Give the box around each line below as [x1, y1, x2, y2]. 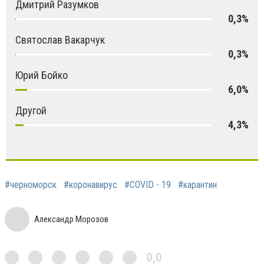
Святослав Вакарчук [15, 34, 105, 47]
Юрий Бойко [15, 69, 68, 82]
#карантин [178, 179, 217, 191]
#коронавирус [64, 179, 117, 191]
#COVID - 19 [124, 179, 171, 191]
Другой [15, 104, 47, 117]
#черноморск [5, 179, 57, 191]
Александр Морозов [34, 214, 108, 225]
